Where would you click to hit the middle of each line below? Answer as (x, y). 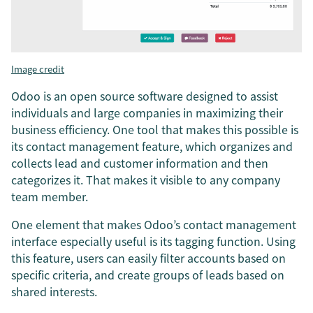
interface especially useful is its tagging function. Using (153, 241)
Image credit (38, 68)
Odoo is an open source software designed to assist (145, 95)
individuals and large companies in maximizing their (147, 112)
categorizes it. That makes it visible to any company (146, 179)
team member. (50, 196)
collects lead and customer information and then (140, 162)
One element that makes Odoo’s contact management (154, 224)
